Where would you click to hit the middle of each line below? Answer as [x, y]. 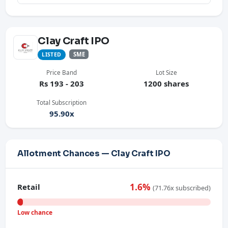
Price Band [62, 73]
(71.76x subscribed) [182, 188]
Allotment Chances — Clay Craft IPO [94, 153]
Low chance [35, 212]
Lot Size [166, 73]
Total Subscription [62, 103]
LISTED [52, 55]
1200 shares [166, 84]
